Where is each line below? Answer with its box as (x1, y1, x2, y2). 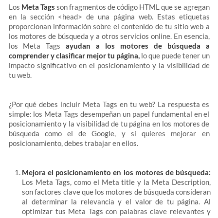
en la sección (8, 12, 58, 21)
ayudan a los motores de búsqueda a (66, 41, 210, 50)
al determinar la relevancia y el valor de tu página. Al (22, 197, 211, 206)
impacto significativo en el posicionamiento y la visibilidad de (8, 61, 210, 70)
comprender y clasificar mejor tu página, (8, 51, 140, 60)
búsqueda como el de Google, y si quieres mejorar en (8, 129, 210, 138)
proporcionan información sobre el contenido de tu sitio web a (8, 22, 210, 31)
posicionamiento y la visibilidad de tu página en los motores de (8, 119, 210, 128)
